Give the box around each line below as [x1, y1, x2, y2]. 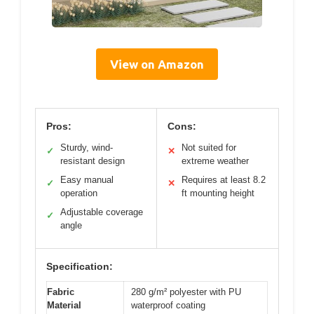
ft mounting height [182, 188, 254, 199]
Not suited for [182, 142, 236, 153]
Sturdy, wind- [60, 142, 113, 153]
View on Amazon [110, 57, 204, 71]
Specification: [46, 261, 113, 273]
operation [60, 188, 97, 199]
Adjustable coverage [60, 207, 143, 218]
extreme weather [182, 156, 249, 167]
